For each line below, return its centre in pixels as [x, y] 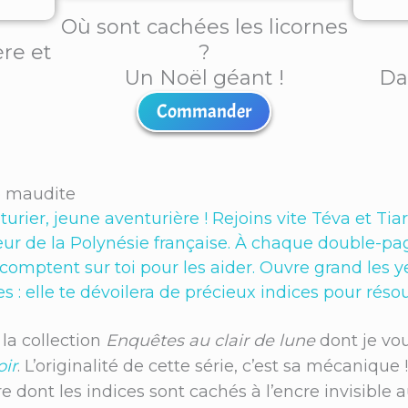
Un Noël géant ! [204, 77]
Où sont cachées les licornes [204, 26]
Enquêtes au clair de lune [210, 340]
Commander [204, 111]
